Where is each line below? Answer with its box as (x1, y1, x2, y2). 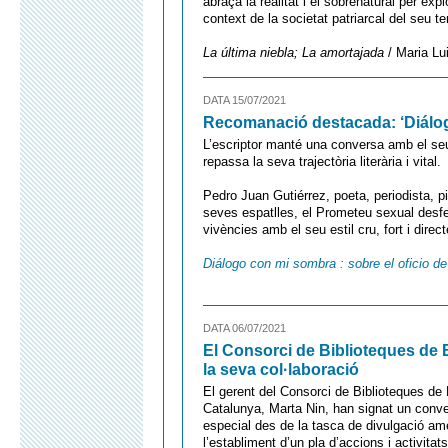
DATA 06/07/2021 (203, 322, 286, 334)
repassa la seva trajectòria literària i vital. (203, 154, 441, 169)
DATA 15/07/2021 (203, 94, 286, 106)
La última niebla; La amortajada (203, 45, 384, 60)
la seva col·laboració (203, 361, 359, 378)
